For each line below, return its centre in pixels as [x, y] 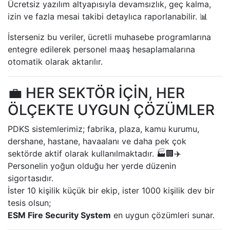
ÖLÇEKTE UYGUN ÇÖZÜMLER [111, 110]
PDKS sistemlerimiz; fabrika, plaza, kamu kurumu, [103, 129]
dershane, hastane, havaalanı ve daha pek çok [97, 141]
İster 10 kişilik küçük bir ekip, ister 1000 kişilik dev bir [111, 190]
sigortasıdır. [31, 178]
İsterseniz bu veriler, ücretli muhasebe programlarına [109, 37]
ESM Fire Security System [59, 215]
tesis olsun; [29, 203]
